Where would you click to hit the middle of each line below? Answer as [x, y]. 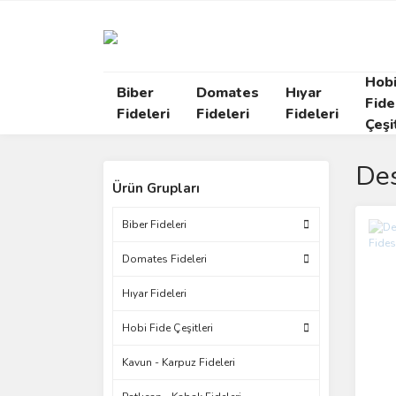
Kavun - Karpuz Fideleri [179, 362]
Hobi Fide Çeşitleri [168, 328]
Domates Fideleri [164, 259]
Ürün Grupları [156, 188]
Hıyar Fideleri [154, 293]
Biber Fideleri [154, 225]
